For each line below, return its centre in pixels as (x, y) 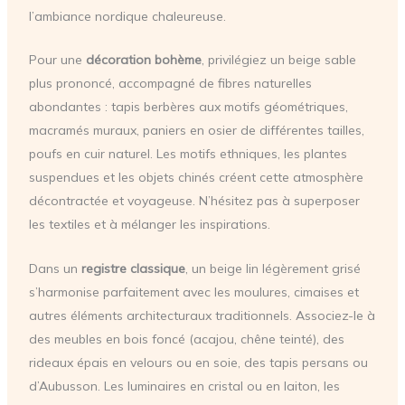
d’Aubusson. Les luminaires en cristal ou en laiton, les (184, 386)
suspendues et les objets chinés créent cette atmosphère (196, 178)
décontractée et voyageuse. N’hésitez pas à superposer (194, 201)
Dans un (55, 268)
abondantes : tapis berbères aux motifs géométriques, (188, 107)
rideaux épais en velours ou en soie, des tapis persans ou (198, 362)
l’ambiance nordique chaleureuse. (127, 17)
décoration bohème (143, 60)
